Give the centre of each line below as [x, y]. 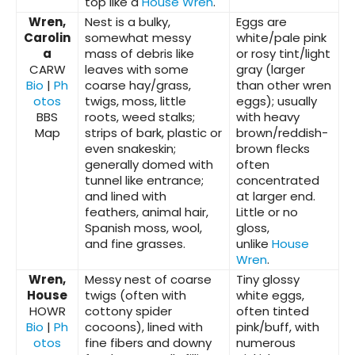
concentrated [278, 181]
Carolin [47, 38]
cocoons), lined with [144, 327]
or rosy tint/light [283, 54]
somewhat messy [138, 38]
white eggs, [270, 296]
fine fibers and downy [148, 343]
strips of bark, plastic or [153, 133]
